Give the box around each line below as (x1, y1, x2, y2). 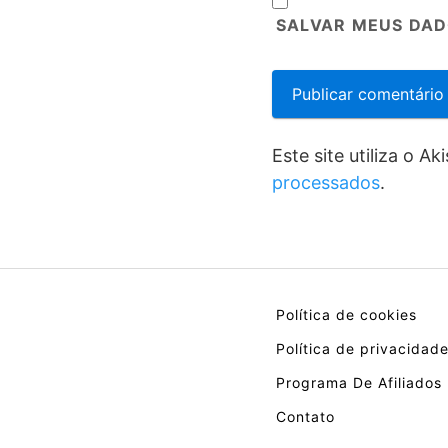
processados (272, 172, 380, 193)
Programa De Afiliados (276, 374, 442, 391)
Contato (276, 408, 335, 425)
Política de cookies (276, 306, 417, 323)
